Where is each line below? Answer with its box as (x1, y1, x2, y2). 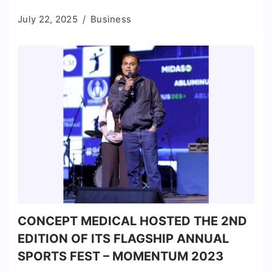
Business (90, 13, 132, 25)
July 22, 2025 (18, 13, 78, 25)
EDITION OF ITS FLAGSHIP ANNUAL (18, 231, 229, 246)
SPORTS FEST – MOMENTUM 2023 (18, 248, 223, 263)
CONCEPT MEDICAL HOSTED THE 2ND (18, 213, 247, 228)
